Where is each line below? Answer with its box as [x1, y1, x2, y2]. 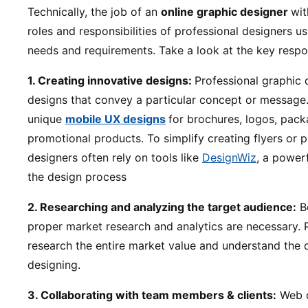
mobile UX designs [65, 112, 166, 126]
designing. [27, 258, 80, 272]
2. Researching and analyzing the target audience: [27, 200, 296, 214]
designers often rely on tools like [27, 151, 202, 164]
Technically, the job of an [27, 5, 161, 19]
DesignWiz [202, 151, 256, 164]
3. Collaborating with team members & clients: [27, 288, 276, 302]
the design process [27, 170, 126, 184]
